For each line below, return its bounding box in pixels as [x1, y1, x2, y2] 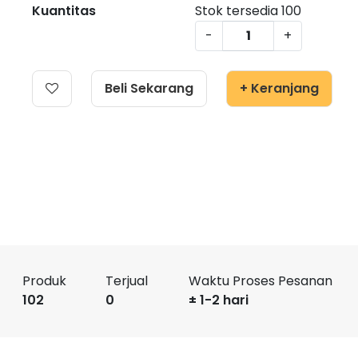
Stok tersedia [195, 2, 281, 20]
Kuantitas [32, 2, 96, 20]
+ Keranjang [240, 79, 319, 97]
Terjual [105, 272, 148, 291]
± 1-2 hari [189, 291, 249, 310]
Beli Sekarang [105, 79, 193, 97]
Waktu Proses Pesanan [189, 272, 332, 291]
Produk [22, 272, 66, 291]
